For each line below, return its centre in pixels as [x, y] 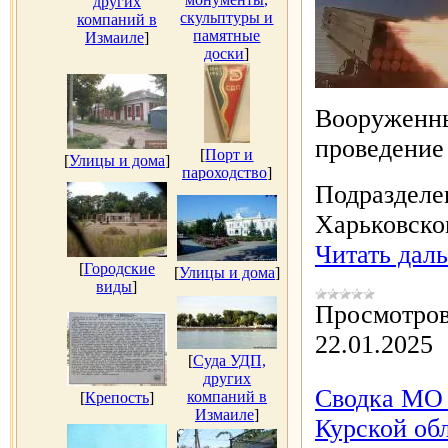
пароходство [224, 172]
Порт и [229, 154]
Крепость [117, 397]
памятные [227, 35]
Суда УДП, [229, 360]
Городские [119, 268]
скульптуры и [227, 17]
